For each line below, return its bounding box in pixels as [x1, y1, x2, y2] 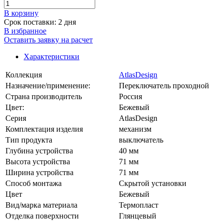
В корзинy [4, 8, 38, 17]
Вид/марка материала [5, 200, 77, 209]
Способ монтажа [5, 179, 62, 187]
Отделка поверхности [5, 211, 79, 220]
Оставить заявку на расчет [4, 35, 93, 44]
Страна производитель [5, 92, 82, 101]
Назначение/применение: [5, 81, 90, 90]
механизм [119, 124, 151, 133]
